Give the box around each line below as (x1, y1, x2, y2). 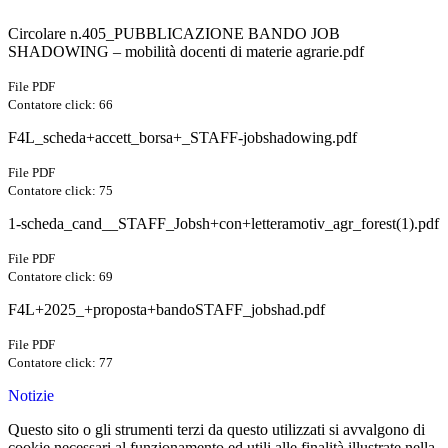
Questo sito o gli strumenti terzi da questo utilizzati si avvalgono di (8, 421, 425, 439)
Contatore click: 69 (8, 269, 113, 285)
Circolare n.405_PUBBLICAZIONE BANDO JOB (8, 25, 340, 43)
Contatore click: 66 (8, 97, 113, 113)
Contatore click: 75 (8, 183, 113, 199)
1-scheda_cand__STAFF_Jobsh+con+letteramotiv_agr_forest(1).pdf (8, 215, 439, 233)
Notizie (8, 387, 54, 405)
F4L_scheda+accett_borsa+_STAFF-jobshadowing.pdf (8, 129, 357, 147)
